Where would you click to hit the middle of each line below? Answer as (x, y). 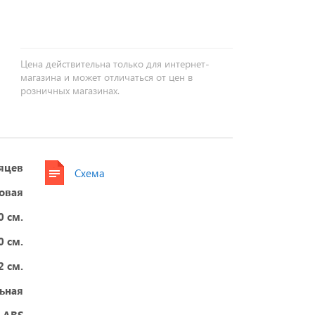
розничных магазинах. (70, 90)
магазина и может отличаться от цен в (107, 77)
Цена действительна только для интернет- (115, 64)
